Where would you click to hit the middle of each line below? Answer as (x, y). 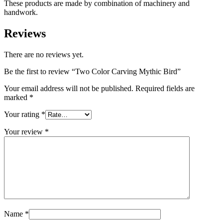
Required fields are (165, 88)
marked (17, 97)
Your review (24, 131)
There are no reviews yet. (44, 54)
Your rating (23, 114)
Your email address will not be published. (69, 88)
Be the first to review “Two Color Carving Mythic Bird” (92, 71)
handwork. (21, 12)
